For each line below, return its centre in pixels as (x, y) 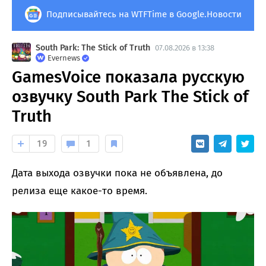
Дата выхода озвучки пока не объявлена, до (117, 173)
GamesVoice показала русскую (128, 77)
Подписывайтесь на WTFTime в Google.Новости (144, 14)
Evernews (64, 58)
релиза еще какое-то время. (80, 191)
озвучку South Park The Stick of (130, 96)
